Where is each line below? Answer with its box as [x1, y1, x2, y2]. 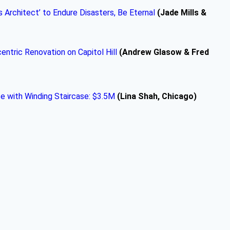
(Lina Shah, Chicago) [115, 91, 197, 101]
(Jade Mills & [157, 7, 206, 17]
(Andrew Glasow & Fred [119, 47, 209, 57]
